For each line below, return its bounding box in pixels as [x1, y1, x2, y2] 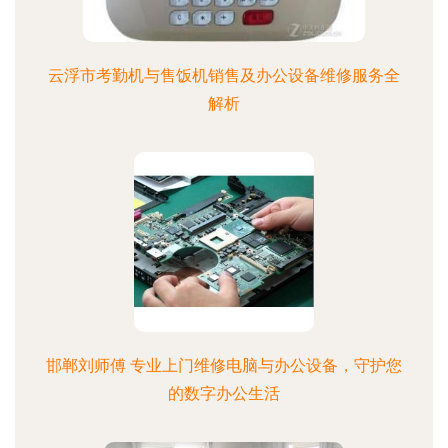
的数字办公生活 [168, 384, 280, 403]
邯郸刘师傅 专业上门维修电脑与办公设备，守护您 [46, 356, 402, 375]
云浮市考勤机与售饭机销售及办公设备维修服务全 [48, 66, 400, 85]
